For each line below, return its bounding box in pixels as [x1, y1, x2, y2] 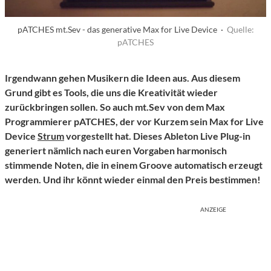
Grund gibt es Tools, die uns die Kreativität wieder [5, 87, 218, 99]
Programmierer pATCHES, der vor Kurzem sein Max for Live [5, 116, 264, 128]
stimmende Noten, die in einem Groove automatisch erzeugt [5, 159, 263, 171]
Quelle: [226, 24, 254, 35]
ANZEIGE [200, 206, 226, 214]
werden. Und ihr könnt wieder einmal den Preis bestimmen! [5, 174, 261, 186]
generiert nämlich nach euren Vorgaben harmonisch [5, 145, 227, 157]
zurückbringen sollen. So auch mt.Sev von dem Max [5, 101, 225, 113]
